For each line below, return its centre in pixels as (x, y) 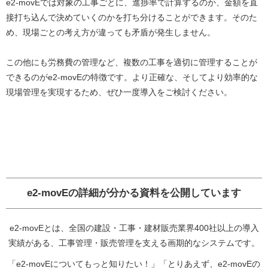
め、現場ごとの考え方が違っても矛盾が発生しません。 (111, 33)
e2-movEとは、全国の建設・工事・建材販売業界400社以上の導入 (134, 228)
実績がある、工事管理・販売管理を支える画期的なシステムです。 (134, 243)
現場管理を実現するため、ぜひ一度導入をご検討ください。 (119, 92)
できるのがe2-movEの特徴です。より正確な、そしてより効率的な (132, 77)
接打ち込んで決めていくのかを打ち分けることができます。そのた (132, 18)
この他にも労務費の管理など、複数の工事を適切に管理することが (132, 63)
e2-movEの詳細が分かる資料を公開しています (134, 193)
